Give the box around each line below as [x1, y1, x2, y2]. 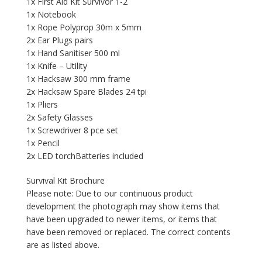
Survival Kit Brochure [26, 174, 105, 186]
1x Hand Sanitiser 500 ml [26, 47, 120, 58]
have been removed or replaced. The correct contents [26, 226, 230, 237]
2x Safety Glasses [26, 111, 93, 123]
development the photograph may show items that [26, 200, 220, 212]
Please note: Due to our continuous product [26, 187, 193, 199]
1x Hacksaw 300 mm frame [26, 73, 130, 84]
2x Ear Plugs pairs [26, 34, 93, 46]
